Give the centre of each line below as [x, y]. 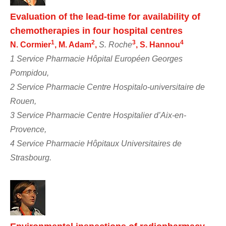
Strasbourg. [31, 157]
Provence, [28, 129]
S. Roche [116, 44]
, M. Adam [73, 44]
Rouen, [23, 101]
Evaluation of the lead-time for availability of [105, 16]
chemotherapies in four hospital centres [96, 31]
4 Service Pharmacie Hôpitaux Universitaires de [96, 143]
